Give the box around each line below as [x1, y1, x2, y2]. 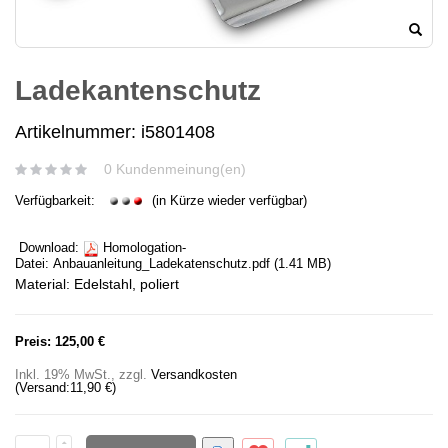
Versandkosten [151, 367, 237, 383]
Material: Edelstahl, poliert [15, 276, 179, 293]
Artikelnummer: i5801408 [15, 122, 215, 143]
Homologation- [99, 240, 186, 256]
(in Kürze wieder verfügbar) [148, 193, 307, 209]
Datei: [15, 256, 53, 272]
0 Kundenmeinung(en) [104, 161, 246, 178]
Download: [15, 240, 83, 256]
